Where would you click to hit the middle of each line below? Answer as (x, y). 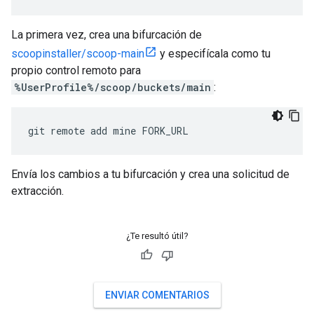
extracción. (37, 191)
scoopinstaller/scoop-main (78, 54)
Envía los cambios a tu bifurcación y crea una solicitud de (150, 174)
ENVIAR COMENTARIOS (157, 295)
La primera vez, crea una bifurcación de (107, 35)
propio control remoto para (76, 70)
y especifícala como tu (214, 54)
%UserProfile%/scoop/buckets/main (112, 87)
